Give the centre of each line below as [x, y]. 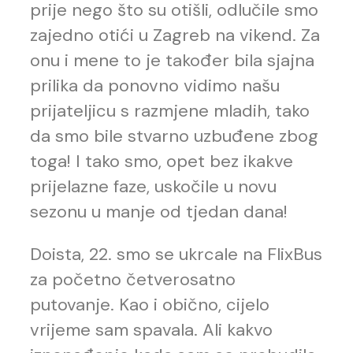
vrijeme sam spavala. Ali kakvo [151, 330]
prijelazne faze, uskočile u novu [153, 187]
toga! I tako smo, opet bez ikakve [162, 162]
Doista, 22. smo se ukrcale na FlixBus [176, 255]
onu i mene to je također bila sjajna [172, 61]
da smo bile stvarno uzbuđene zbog [174, 136]
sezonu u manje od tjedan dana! [159, 212]
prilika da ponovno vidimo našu [155, 86]
